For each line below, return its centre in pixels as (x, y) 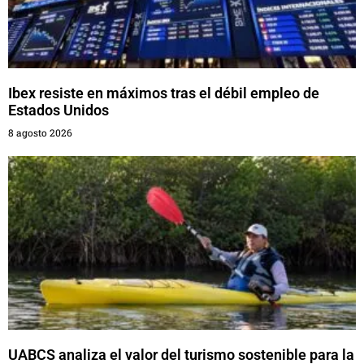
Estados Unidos (58, 110)
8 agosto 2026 (40, 132)
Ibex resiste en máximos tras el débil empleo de (164, 93)
